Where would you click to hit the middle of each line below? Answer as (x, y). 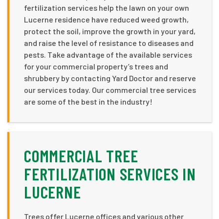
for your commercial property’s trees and (96, 66)
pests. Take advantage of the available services (108, 54)
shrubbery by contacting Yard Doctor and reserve (110, 78)
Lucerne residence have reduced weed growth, (106, 19)
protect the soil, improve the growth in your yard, (110, 31)
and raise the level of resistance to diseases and (109, 43)
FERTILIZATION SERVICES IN (110, 174)
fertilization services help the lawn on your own (107, 7)
